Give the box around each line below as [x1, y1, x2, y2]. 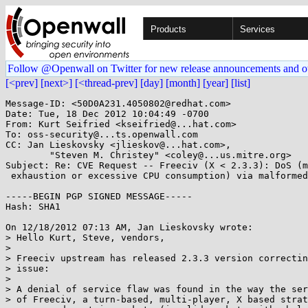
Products [151, 24, 186, 34]
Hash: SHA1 [5, 201, 60, 212]
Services [240, 24, 275, 34]
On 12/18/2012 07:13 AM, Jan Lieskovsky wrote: [5, 222, 253, 232]
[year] [203, 77, 228, 89]
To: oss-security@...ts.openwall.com [5, 129, 198, 140]
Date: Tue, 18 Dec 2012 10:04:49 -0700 [5, 109, 209, 119]
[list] [231, 77, 250, 89]
